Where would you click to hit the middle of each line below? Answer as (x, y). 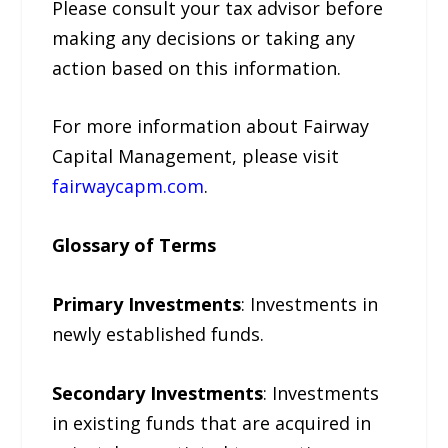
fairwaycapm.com (128, 186)
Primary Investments (147, 303)
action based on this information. (197, 67)
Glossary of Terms (134, 245)
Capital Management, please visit (196, 156)
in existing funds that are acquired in (212, 422)
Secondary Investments (158, 392)
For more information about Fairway (211, 126)
